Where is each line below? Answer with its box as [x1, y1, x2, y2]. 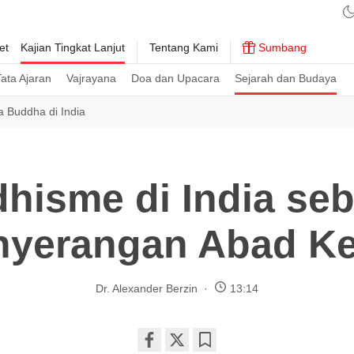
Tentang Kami [149, 41, 218, 54]
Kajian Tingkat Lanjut [21, 41, 125, 54]
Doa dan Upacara [131, 72, 220, 85]
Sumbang [255, 41, 307, 54]
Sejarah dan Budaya [235, 72, 337, 85]
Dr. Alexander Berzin [96, 281, 198, 295]
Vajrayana [66, 72, 116, 85]
